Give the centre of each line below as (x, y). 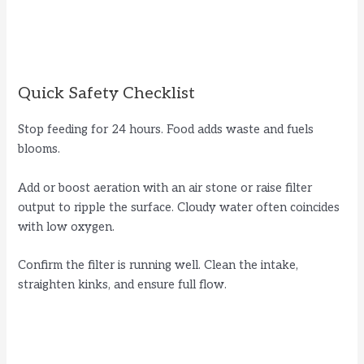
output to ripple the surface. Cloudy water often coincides (179, 207)
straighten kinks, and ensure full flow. (123, 285)
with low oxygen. (67, 227)
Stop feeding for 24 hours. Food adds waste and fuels (166, 130)
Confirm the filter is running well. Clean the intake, (158, 266)
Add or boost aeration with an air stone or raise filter (165, 188)
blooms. (39, 149)
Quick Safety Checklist (107, 94)
